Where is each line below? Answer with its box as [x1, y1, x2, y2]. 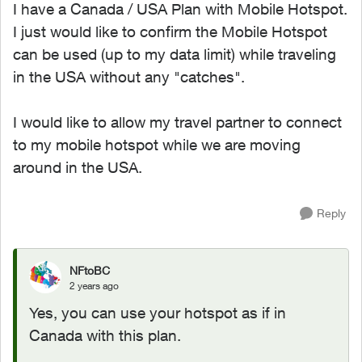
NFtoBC [69, 263, 110, 277]
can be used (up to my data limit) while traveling [13, 45, 336, 63]
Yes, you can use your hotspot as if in [29, 304, 286, 322]
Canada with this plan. [29, 326, 181, 344]
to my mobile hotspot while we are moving [13, 136, 301, 154]
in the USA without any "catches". [13, 68, 245, 86]
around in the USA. [13, 158, 142, 176]
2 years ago [69, 279, 119, 292]
